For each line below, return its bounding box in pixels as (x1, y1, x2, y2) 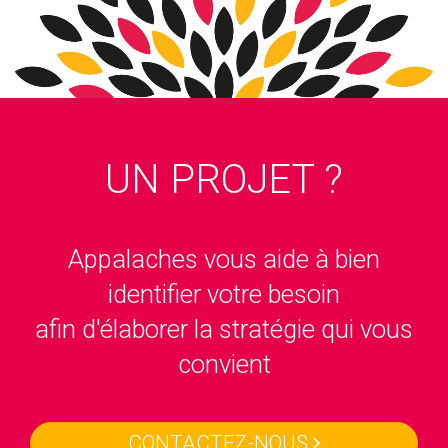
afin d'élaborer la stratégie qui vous (35, 313, 413, 344)
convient (177, 348, 271, 379)
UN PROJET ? (105, 155, 343, 203)
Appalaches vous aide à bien (68, 243, 380, 274)
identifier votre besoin (108, 278, 340, 309)
